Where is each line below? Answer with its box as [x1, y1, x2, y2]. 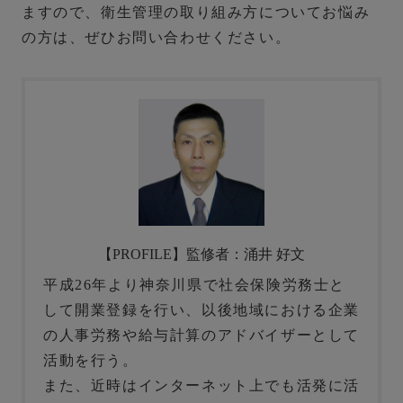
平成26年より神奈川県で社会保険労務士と [43, 277, 346, 293]
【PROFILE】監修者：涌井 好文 [98, 246, 305, 263]
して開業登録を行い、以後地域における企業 [43, 302, 360, 318]
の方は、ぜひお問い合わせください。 [22, 30, 291, 46]
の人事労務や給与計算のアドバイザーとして [43, 327, 360, 344]
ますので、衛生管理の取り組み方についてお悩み [22, 4, 371, 21]
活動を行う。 [43, 353, 139, 369]
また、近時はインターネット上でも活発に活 [43, 378, 361, 394]
